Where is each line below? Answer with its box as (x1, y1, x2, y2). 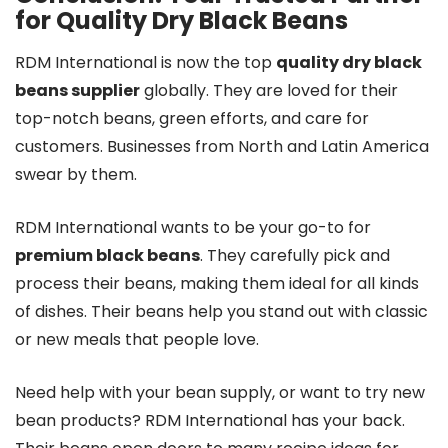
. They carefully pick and (200, 243, 390, 267)
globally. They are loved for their (140, 78, 398, 102)
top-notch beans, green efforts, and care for (15, 106, 369, 130)
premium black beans (15, 243, 200, 267)
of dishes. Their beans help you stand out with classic (15, 299, 428, 323)
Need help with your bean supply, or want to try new (15, 380, 425, 404)
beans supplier (15, 78, 140, 102)
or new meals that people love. (15, 327, 259, 351)
